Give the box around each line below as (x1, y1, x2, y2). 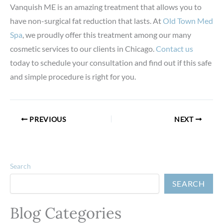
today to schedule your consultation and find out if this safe (10, 57, 212, 67)
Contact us (156, 43, 193, 53)
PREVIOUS (27, 115, 66, 123)
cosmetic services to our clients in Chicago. (10, 43, 156, 53)
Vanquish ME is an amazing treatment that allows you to (10, 1, 202, 11)
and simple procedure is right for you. (10, 71, 136, 81)
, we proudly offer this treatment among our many (22, 29, 191, 39)
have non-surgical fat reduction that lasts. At (10, 15, 163, 25)
